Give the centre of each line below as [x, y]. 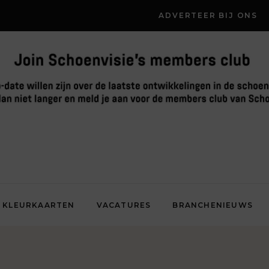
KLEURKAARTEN [39, 205]
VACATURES [124, 205]
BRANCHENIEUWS [213, 205]
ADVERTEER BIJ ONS [208, 15]
